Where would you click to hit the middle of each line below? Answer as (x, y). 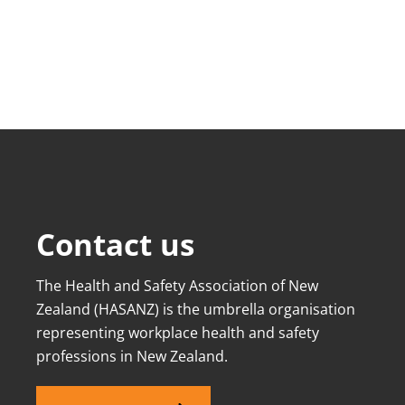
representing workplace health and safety (178, 333)
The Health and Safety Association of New (177, 286)
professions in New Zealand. (132, 356)
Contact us (115, 245)
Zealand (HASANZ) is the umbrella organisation (196, 309)
